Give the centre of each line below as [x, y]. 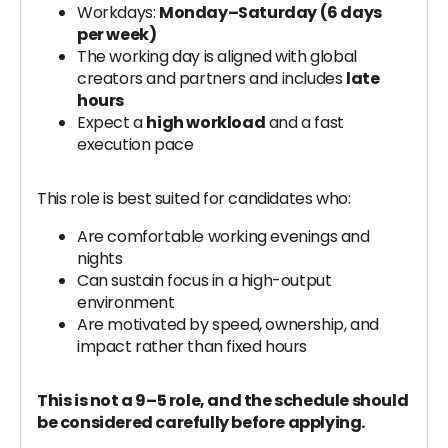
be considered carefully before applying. [201, 422]
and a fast [304, 122]
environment [126, 302]
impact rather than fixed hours [192, 346]
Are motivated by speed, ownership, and [228, 324]
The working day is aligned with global [217, 56]
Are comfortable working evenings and [223, 236]
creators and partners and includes [212, 78]
